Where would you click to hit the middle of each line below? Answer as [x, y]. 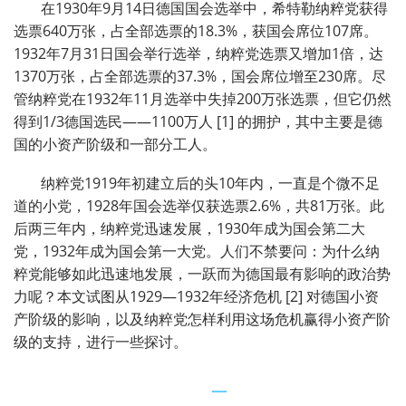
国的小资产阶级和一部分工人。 [115, 145]
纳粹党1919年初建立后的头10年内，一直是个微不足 [210, 184]
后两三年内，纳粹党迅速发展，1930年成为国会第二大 [189, 229]
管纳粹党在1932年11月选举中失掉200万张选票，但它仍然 [203, 99]
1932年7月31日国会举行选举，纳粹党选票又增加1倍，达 [198, 54]
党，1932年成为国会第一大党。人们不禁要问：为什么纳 [197, 251]
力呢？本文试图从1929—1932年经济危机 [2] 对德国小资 [196, 297]
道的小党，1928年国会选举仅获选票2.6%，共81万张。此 [199, 206]
